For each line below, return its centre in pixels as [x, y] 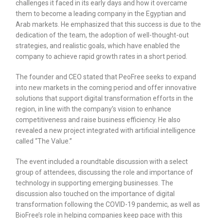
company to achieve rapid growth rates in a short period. [102, 57]
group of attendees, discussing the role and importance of [105, 173]
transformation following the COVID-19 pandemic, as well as [108, 205]
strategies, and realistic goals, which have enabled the [98, 46]
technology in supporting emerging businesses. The [95, 183]
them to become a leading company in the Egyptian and [101, 14]
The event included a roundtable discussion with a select [102, 162]
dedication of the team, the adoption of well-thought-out [102, 35]
